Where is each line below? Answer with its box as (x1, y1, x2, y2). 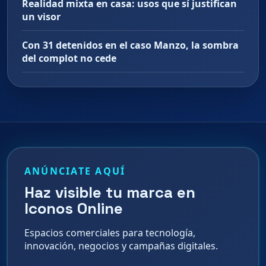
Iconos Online (24, 198, 123, 219)
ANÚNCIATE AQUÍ (24, 164, 126, 178)
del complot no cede (22, 52, 116, 65)
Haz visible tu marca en (24, 182, 195, 203)
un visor (22, 10, 61, 24)
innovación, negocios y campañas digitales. (24, 239, 218, 253)
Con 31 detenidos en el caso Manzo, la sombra (22, 39, 239, 52)
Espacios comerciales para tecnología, (24, 226, 195, 240)
